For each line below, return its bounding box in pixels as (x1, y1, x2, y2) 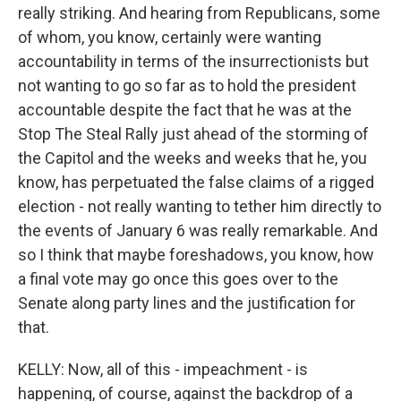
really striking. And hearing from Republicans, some (18, 4, 380, 22)
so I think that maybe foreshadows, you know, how (18, 245, 374, 264)
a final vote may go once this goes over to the (18, 269, 338, 288)
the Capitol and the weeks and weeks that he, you (18, 149, 367, 167)
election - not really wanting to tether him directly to (18, 197, 381, 216)
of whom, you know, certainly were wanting (18, 28, 321, 47)
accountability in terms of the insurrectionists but (18, 52, 369, 71)
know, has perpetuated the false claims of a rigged (18, 173, 374, 192)
